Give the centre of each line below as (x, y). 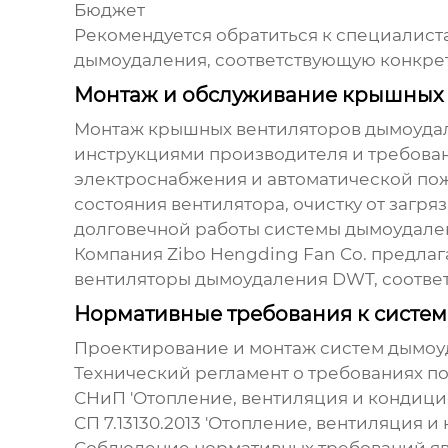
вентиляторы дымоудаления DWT (223, 279)
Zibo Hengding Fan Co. (266, 254)
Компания (120, 254)
